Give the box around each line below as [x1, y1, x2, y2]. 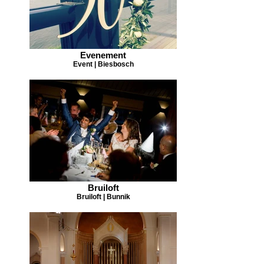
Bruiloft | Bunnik [76, 193, 130, 200]
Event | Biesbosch [72, 60, 134, 68]
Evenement [80, 50, 126, 60]
